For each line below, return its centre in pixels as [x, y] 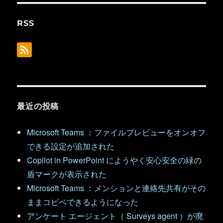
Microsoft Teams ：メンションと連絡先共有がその [116, 188]
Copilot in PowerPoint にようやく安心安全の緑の [114, 160]
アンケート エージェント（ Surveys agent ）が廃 [115, 216]
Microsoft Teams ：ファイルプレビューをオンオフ [116, 132]
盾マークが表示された [67, 174]
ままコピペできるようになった [83, 202]
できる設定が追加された [71, 146]
